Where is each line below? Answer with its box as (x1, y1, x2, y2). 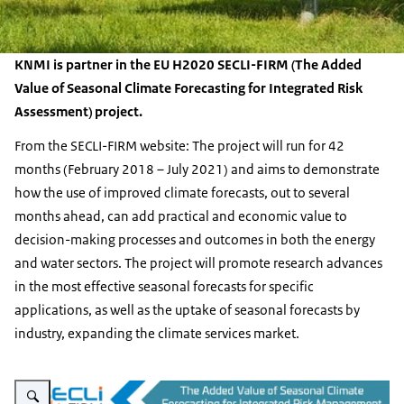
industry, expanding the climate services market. (14, 325, 299, 342)
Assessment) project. (14, 103, 142, 120)
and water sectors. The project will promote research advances (14, 254, 382, 271)
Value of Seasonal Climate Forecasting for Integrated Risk (14, 79, 363, 96)
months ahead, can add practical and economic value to (14, 207, 347, 225)
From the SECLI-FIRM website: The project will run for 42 (14, 137, 344, 154)
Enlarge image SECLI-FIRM (14, 372, 160, 387)
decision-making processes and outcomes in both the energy (14, 231, 375, 248)
